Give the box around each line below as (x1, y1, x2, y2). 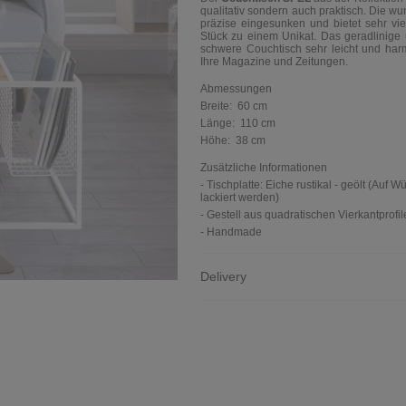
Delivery (200, 269, 246, 284)
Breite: (200, 100, 237, 112)
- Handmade (200, 226, 262, 238)
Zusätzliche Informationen (200, 161, 327, 174)
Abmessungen (200, 82, 272, 95)
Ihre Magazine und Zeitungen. (200, 55, 356, 68)
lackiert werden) (200, 191, 279, 204)
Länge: (200, 117, 240, 130)
